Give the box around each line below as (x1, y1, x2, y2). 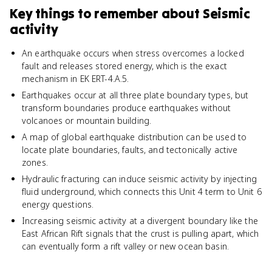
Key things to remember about (10, 5, 203, 22)
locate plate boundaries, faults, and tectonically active (22, 144, 238, 155)
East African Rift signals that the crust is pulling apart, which (22, 228, 259, 239)
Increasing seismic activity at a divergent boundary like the (22, 215, 258, 226)
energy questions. (22, 199, 94, 210)
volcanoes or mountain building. (22, 115, 152, 126)
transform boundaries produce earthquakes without (22, 102, 231, 114)
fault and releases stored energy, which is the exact (22, 60, 227, 72)
